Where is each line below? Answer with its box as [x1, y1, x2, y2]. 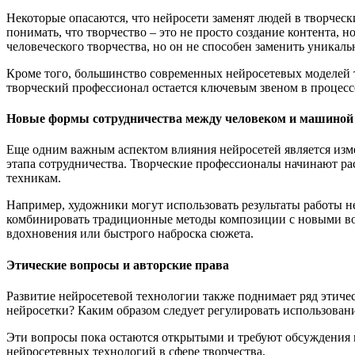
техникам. [6, 171, 61, 185]
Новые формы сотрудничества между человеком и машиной [6, 112, 353, 126]
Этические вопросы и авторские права [6, 258, 229, 272]
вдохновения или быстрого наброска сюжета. [6, 227, 254, 241]
